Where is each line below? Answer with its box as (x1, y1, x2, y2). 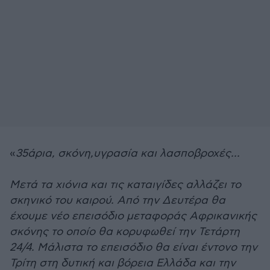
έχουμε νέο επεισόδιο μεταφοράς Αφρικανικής (10, 210, 257, 222)
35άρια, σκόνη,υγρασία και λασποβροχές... (16, 147, 240, 160)
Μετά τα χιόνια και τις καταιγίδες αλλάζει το (10, 178, 241, 191)
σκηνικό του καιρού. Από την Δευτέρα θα (10, 194, 225, 207)
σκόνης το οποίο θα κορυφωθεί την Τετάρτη (10, 225, 240, 238)
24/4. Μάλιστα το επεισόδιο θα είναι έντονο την (10, 241, 257, 254)
